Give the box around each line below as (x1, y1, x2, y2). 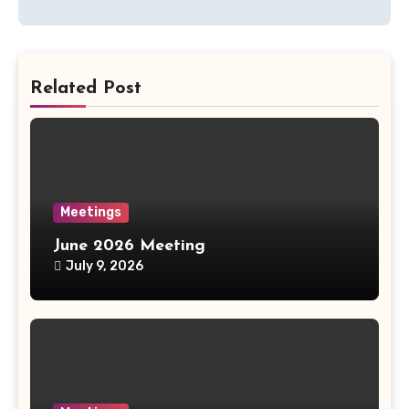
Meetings (59, 204, 121, 221)
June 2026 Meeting (52, 237, 205, 256)
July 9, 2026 (65, 258, 143, 275)
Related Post (29, 79, 142, 98)
